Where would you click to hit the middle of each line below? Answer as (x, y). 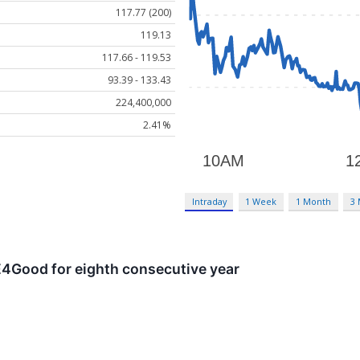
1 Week (261, 202)
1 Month (314, 202)
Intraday (209, 202)
